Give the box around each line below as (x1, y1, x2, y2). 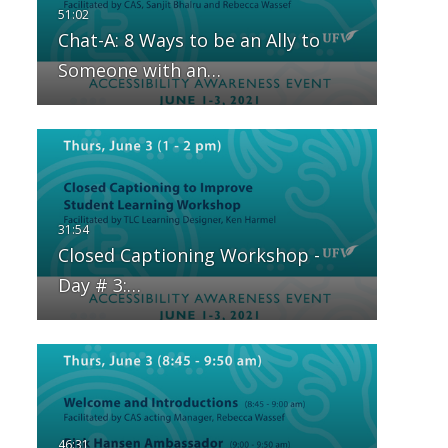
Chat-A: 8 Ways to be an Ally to (57, 28, 320, 53)
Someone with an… (57, 58, 221, 83)
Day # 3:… (57, 273, 141, 298)
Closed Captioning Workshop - (57, 243, 320, 268)
